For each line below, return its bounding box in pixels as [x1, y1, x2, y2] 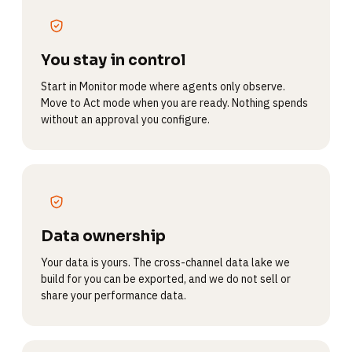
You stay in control [41, 51, 185, 70]
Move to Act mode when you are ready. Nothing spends [41, 96, 308, 110]
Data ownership [41, 227, 166, 246]
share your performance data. [41, 288, 186, 302]
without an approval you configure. [41, 112, 210, 126]
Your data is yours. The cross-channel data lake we [41, 255, 290, 269]
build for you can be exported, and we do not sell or [41, 272, 291, 286]
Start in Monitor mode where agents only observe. [41, 79, 285, 93]
